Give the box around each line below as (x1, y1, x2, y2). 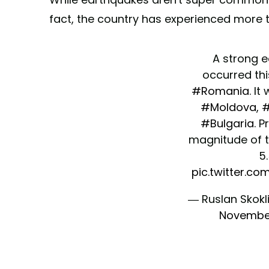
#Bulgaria (201, 116, 254, 131)
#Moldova (201, 100, 256, 115)
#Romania (192, 83, 249, 99)
